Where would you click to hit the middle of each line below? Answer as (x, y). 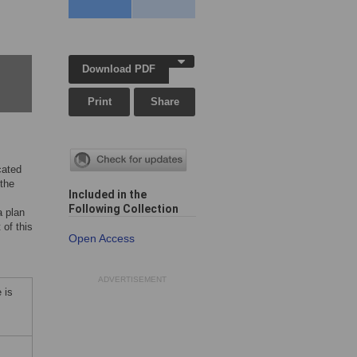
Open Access (102, 239)
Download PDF (119, 69)
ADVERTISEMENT (132, 280)
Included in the (108, 195)
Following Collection (124, 209)
